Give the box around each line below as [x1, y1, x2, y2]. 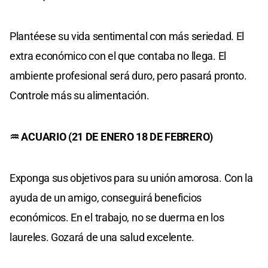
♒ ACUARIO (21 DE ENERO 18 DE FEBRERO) [10, 130, 213, 143]
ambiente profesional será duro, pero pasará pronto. [10, 69, 247, 82]
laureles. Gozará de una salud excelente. [10, 230, 195, 243]
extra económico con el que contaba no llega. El [10, 49, 226, 62]
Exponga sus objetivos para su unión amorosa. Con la [10, 171, 253, 184]
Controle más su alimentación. [10, 89, 150, 102]
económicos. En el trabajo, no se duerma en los [10, 211, 224, 224]
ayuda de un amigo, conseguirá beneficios [10, 191, 202, 204]
